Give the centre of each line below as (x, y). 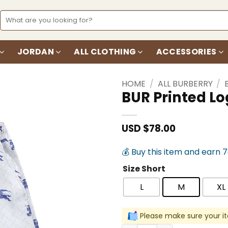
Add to (85, 114)
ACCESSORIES (186, 52)
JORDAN (35, 52)
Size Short (144, 169)
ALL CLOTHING (105, 52)
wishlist (85, 123)
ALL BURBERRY (185, 84)
